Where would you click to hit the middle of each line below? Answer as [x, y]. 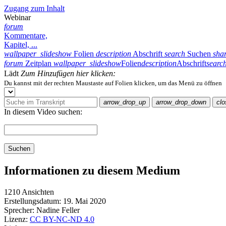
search [175, 54]
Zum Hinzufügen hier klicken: [68, 73]
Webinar [17, 17]
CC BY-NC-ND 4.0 [62, 219]
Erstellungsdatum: [33, 201]
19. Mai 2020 [84, 201]
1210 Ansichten [29, 192]
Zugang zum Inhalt [34, 8]
